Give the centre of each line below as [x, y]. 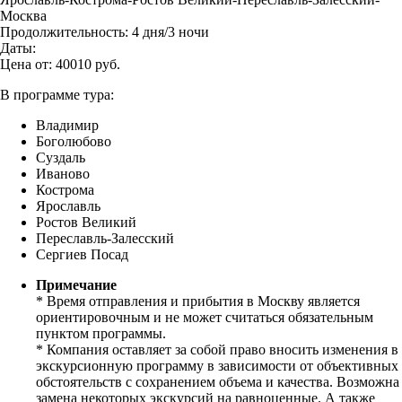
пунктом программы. [101, 333]
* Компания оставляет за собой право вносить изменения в [217, 349]
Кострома [65, 189]
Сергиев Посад [82, 254]
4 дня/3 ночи [170, 31]
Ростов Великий [86, 222]
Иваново [63, 173]
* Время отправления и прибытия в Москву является [198, 301]
